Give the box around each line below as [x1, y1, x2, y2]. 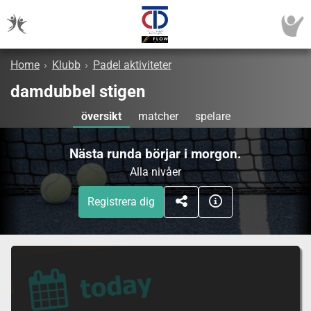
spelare [194, 110, 230, 124]
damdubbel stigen [10, 82, 145, 102]
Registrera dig [87, 195, 155, 209]
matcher [137, 110, 178, 124]
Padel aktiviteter [92, 58, 171, 72]
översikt [81, 110, 121, 124]
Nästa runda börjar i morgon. [69, 146, 242, 162]
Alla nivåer [130, 165, 181, 179]
